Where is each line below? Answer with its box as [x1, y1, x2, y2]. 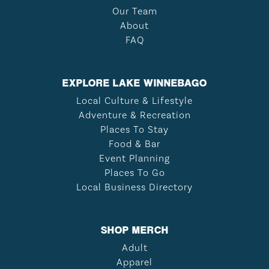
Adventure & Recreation [78, 109, 191, 121]
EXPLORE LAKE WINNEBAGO [62, 76, 207, 89]
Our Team [112, 5, 157, 17]
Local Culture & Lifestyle [76, 94, 193, 106]
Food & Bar [109, 138, 160, 150]
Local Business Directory [76, 181, 193, 193]
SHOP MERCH [100, 223, 169, 236]
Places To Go [104, 166, 165, 178]
